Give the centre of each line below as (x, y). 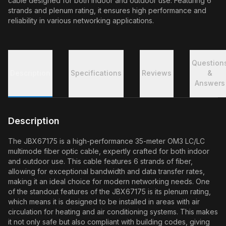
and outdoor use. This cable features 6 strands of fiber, (100, 161)
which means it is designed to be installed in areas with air (104, 202)
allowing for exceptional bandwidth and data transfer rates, (106, 171)
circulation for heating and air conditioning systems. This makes (113, 212)
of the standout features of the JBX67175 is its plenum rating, (109, 191)
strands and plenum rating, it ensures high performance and (107, 10)
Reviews (157, 73)
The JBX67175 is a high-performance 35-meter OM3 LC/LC (106, 141)
